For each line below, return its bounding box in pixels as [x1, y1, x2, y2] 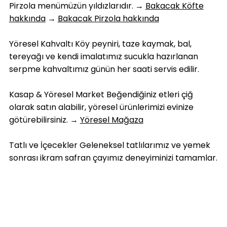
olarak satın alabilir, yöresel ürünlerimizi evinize [9, 101, 194, 113]
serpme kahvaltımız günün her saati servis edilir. [9, 63, 199, 75]
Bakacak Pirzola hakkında [57, 13, 159, 25]
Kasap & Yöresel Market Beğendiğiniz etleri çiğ [9, 89, 193, 101]
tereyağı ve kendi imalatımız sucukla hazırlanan [9, 51, 198, 63]
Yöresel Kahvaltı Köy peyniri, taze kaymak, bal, [9, 38, 192, 50]
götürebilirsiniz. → [9, 114, 80, 126]
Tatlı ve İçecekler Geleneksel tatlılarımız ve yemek [9, 139, 210, 152]
